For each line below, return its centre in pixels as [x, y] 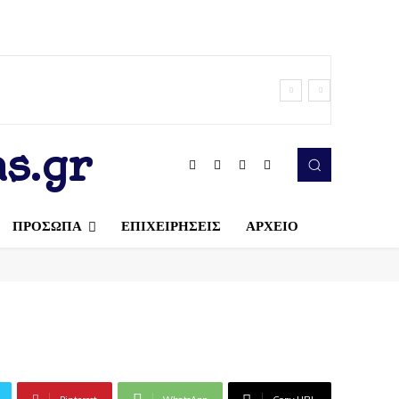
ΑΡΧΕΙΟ [272, 226]
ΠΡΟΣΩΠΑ [47, 226]
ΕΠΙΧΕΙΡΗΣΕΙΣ [171, 226]
